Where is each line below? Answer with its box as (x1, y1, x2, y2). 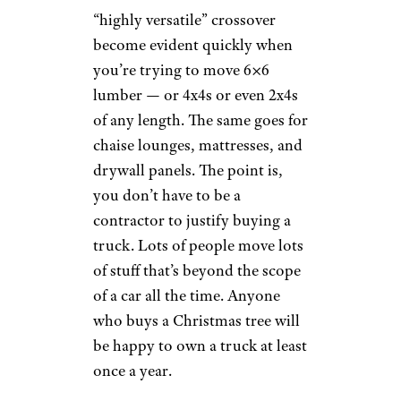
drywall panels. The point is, (93, 159, 283, 180)
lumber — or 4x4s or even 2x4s (93, 84, 298, 105)
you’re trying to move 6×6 (93, 59, 269, 80)
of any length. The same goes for (93, 109, 308, 130)
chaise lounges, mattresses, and (93, 134, 303, 155)
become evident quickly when (93, 34, 293, 55)
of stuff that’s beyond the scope (93, 260, 301, 280)
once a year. (93, 360, 172, 380)
